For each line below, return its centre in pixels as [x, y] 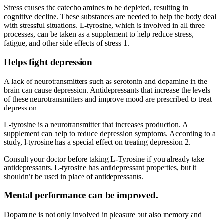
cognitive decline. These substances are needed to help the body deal [110, 17]
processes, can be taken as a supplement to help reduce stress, [99, 34]
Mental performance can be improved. [81, 195]
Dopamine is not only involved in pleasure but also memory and [103, 215]
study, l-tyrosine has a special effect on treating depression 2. [97, 142]
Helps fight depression [48, 62]
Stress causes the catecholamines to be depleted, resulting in [96, 8]
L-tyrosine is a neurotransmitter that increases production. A [96, 124]
